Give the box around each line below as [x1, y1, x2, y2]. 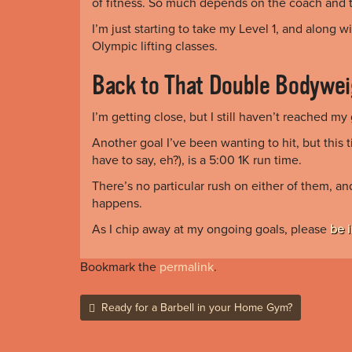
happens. [92, 195, 142, 211]
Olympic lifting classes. [92, 38, 218, 54]
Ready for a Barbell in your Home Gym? [98, 300, 292, 314]
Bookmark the [80, 258, 159, 275]
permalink [159, 258, 214, 275]
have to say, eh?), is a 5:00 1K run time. [92, 152, 302, 168]
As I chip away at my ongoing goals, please [92, 221, 330, 237]
